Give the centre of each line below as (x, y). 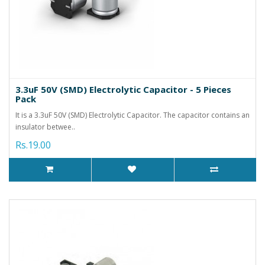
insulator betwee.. (45, 127)
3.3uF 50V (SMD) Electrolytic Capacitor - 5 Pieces (123, 89)
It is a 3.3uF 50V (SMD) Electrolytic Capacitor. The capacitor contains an (132, 115)
